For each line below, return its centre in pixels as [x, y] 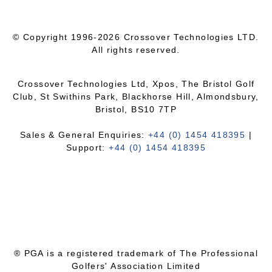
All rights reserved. [136, 50]
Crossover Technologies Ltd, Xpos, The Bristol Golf [136, 84]
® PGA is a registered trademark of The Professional [136, 253]
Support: [87, 148]
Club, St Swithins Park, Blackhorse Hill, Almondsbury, [136, 97]
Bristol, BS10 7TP [136, 110]
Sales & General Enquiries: [84, 135]
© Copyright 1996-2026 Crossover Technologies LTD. [136, 37]
